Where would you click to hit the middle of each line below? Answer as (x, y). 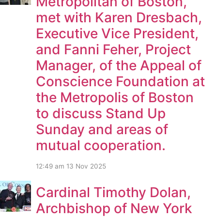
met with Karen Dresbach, (119, 17)
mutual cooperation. (101, 145)
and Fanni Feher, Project (113, 49)
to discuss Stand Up (101, 113)
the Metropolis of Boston (115, 97)
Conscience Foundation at (120, 81)
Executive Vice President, (117, 33)
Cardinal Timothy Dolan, (113, 192)
